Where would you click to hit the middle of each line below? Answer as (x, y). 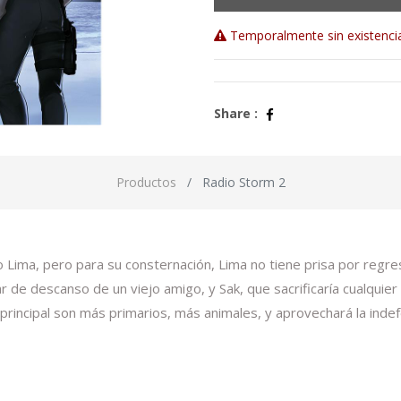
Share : (236, 113)
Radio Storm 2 (243, 183)
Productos (146, 183)
